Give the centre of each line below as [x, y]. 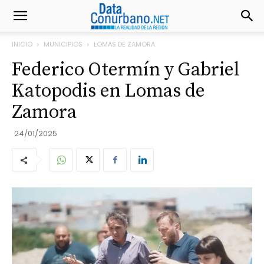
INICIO [22, 44]
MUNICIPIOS [63, 44]
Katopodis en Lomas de [108, 91]
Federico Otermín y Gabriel [126, 70]
